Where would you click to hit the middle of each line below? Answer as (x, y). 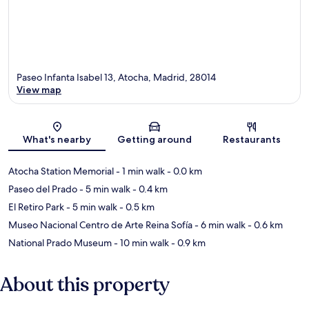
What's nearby (57, 139)
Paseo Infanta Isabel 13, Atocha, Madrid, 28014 (116, 77)
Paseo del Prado (43, 189)
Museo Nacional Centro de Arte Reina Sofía (100, 225)
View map (39, 89)
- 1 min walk (139, 171)
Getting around (154, 139)
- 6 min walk (219, 225)
